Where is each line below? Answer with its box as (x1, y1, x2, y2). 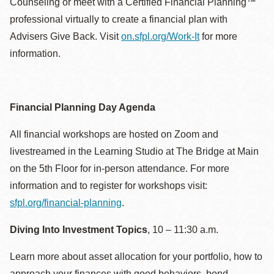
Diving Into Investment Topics (10, 224, 147, 235)
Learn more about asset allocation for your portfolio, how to (10, 251, 262, 262)
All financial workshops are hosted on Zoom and (10, 129, 218, 139)
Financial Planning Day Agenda (10, 102, 158, 113)
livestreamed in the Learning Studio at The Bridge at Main (10, 146, 259, 157)
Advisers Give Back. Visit (10, 31, 121, 42)
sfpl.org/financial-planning (10, 198, 122, 208)
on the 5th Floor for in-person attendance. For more (10, 163, 229, 174)
